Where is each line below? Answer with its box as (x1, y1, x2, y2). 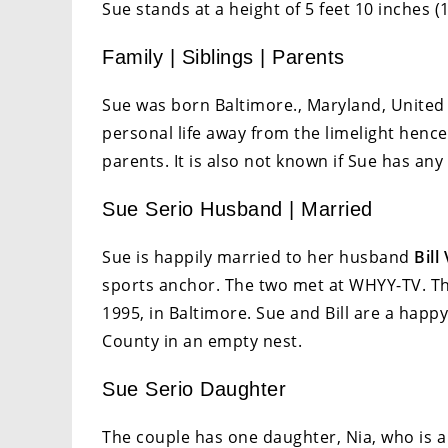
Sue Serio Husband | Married (102, 197, 373, 220)
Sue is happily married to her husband (102, 245, 414, 268)
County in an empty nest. (102, 329, 302, 352)
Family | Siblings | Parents (102, 45, 345, 68)
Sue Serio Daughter (102, 377, 286, 400)
